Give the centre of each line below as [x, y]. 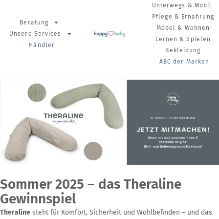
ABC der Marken [184, 62]
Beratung [34, 22]
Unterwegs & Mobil [182, 5]
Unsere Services [35, 33]
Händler [42, 45]
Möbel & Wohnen [183, 28]
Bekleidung [183, 50]
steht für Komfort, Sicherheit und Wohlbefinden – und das [121, 213]
